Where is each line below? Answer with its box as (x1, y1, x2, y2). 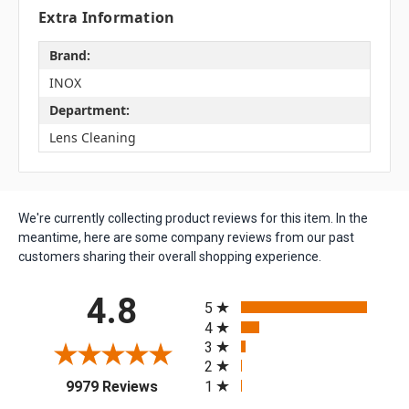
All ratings (204, 284, 267, 302)
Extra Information (38, 6, 175, 27)
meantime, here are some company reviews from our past (18, 229, 354, 245)
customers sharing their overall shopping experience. (18, 248, 321, 264)
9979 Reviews (65, 377, 158, 395)
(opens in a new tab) (156, 374, 286, 393)
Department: (48, 101, 130, 120)
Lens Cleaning (48, 129, 136, 147)
